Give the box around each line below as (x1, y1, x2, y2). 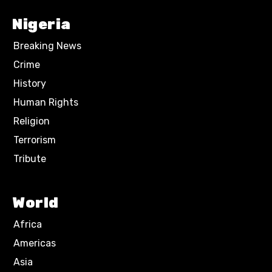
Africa (13, 219, 42, 230)
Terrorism (13, 134, 56, 146)
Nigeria (12, 16, 71, 33)
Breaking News (13, 40, 81, 52)
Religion (13, 115, 50, 127)
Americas (13, 237, 56, 249)
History (13, 78, 46, 89)
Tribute (13, 153, 46, 165)
